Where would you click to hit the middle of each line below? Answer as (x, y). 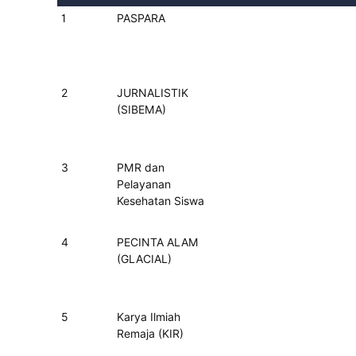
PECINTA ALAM (158, 242)
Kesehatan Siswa (161, 201)
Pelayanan (144, 184)
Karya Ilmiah (149, 317)
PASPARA (141, 18)
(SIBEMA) (141, 110)
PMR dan (141, 168)
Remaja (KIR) (150, 334)
